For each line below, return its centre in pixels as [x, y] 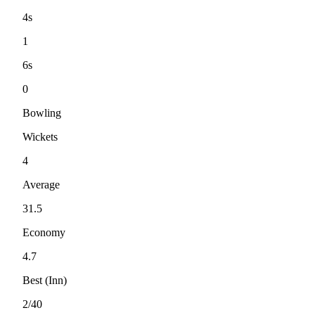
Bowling [42, 112]
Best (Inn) [45, 280]
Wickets [40, 136]
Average [41, 184]
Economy [44, 232]
